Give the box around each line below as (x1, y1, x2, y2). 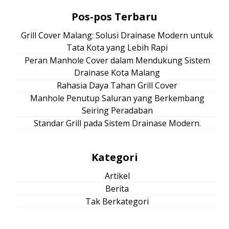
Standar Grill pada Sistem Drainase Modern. (33, 118, 201, 129)
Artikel (104, 170, 130, 182)
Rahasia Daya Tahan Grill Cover (57, 80, 177, 91)
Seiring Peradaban (81, 105, 153, 117)
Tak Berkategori (85, 196, 149, 208)
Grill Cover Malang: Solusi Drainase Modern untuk (21, 30, 213, 41)
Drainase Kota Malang (74, 67, 160, 79)
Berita (105, 183, 129, 195)
